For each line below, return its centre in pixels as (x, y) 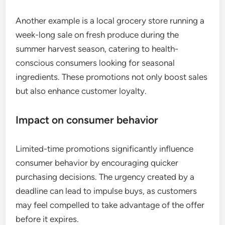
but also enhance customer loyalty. (81, 91)
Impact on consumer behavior (87, 120)
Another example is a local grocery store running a (110, 21)
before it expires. (47, 219)
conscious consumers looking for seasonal (95, 63)
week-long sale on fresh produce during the (97, 35)
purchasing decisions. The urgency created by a (105, 177)
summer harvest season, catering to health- (97, 49)
